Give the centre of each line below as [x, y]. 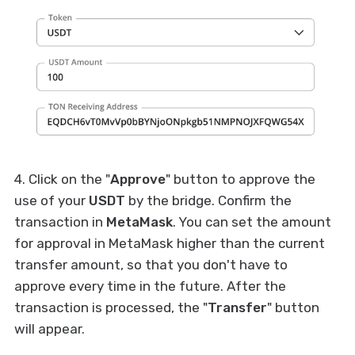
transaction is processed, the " [111, 307]
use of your [51, 200]
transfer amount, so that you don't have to [151, 264]
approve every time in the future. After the [150, 286]
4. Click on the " [62, 179]
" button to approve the [240, 179]
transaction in [60, 221]
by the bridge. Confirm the [208, 200]
